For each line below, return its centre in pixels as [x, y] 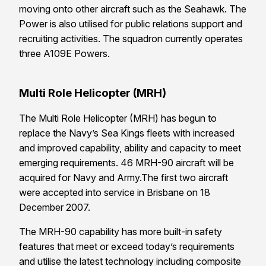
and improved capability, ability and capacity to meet [130, 148]
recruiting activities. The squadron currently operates [131, 39]
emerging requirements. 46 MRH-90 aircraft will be [126, 162]
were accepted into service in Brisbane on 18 [115, 192]
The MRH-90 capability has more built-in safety [121, 231]
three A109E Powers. [66, 54]
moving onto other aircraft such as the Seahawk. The [133, 9]
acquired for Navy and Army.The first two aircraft [123, 177]
